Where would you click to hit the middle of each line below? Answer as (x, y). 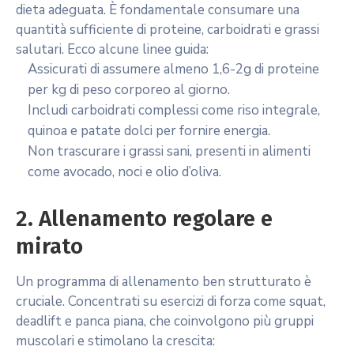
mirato (49, 246)
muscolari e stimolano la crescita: (115, 341)
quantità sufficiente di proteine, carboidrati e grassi (168, 30)
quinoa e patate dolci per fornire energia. (149, 131)
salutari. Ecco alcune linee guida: (112, 49)
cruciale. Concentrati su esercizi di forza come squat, (171, 301)
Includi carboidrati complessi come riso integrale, (174, 110)
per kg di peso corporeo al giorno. (129, 90)
